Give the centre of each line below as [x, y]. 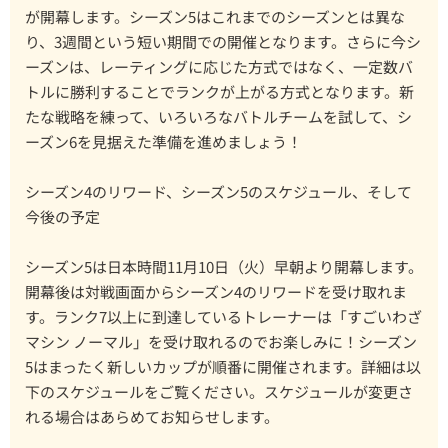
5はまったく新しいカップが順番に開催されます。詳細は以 [223, 367]
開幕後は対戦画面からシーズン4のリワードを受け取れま [216, 292]
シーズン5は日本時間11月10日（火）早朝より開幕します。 [224, 267]
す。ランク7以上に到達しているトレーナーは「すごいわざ [223, 317]
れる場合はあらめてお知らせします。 [152, 417]
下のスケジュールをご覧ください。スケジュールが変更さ [219, 392]
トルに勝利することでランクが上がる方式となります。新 [219, 92]
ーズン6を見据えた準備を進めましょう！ [163, 142]
